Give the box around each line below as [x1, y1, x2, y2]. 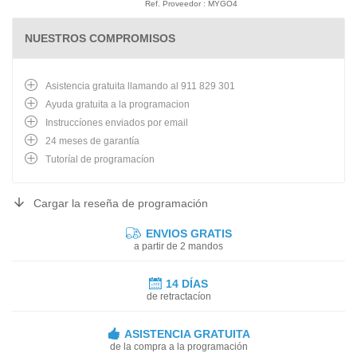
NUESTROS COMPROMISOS [25, 31, 175, 45]
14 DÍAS [166, 277, 208, 290]
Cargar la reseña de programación [33, 196, 208, 210]
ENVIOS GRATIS [142, 226, 232, 240]
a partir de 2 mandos [134, 240, 223, 252]
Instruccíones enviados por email [45, 116, 188, 128]
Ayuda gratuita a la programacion [45, 98, 190, 110]
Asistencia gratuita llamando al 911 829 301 [45, 80, 235, 92]
